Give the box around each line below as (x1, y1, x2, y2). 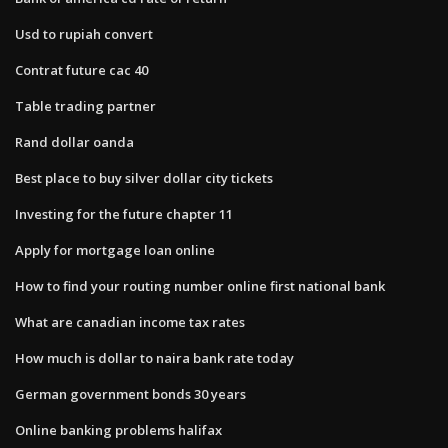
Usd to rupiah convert (15, 24, 153, 43)
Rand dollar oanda (15, 132, 134, 151)
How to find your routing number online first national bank (15, 276, 385, 295)
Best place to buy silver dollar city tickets (15, 168, 273, 187)
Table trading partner (15, 96, 156, 115)
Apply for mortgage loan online (15, 240, 215, 259)
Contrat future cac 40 (15, 60, 148, 79)
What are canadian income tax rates (15, 312, 245, 331)
